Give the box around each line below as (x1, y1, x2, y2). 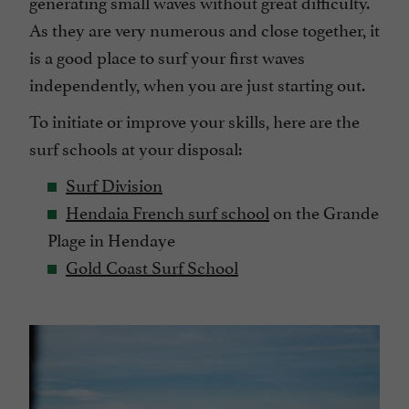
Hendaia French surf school (66, 198, 269, 225)
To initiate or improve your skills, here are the (29, 107, 360, 133)
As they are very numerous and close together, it (29, 16, 380, 42)
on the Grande (269, 198, 379, 225)
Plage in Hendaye (47, 225, 175, 252)
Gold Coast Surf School (66, 253, 238, 279)
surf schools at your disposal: (29, 134, 246, 161)
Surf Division (66, 171, 163, 197)
